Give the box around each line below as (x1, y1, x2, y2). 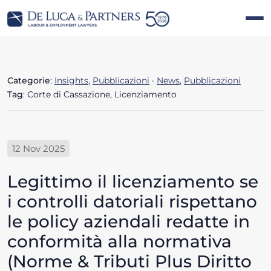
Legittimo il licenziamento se (7, 171, 258, 192)
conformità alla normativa (7, 231, 232, 252)
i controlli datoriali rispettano (7, 191, 257, 212)
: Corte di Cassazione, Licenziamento (23, 89, 177, 100)
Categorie (7, 75, 50, 87)
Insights (54, 75, 88, 87)
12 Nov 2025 (12, 143, 65, 155)
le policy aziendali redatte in (7, 211, 250, 232)
